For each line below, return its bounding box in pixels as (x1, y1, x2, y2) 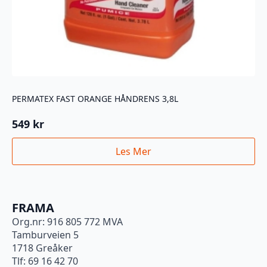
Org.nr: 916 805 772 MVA (12, 215, 123, 229)
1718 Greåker (12, 241, 73, 255)
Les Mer (116, 145, 151, 159)
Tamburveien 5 (12, 228, 79, 242)
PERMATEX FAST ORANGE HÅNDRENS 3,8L (12, 92, 178, 104)
